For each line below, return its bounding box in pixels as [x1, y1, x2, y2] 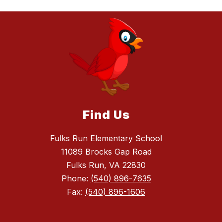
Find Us [82, 108, 130, 122]
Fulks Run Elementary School [50, 133, 162, 144]
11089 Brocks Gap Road [60, 147, 152, 157]
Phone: [61, 173, 91, 184]
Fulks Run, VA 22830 [66, 160, 146, 170]
